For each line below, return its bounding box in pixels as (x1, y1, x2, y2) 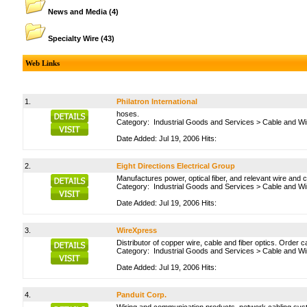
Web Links (25, 59, 60, 67)
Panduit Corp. (116, 291, 167, 299)
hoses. (116, 110, 139, 118)
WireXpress (116, 226, 157, 234)
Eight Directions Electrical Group (116, 162, 235, 170)
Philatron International (116, 97, 197, 106)
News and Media (48, 8, 107, 16)
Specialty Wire (48, 34, 99, 42)
